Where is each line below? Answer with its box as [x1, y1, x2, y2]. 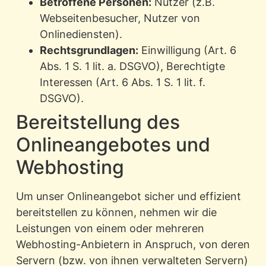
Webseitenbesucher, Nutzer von [39, 12, 200, 25]
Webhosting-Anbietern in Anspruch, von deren [15, 238, 250, 251]
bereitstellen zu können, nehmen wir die [15, 206, 217, 219]
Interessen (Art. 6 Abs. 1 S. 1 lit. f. [39, 76, 205, 89]
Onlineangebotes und [15, 133, 210, 157]
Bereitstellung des [15, 110, 180, 134]
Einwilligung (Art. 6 [138, 44, 236, 57]
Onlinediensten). [39, 28, 122, 41]
